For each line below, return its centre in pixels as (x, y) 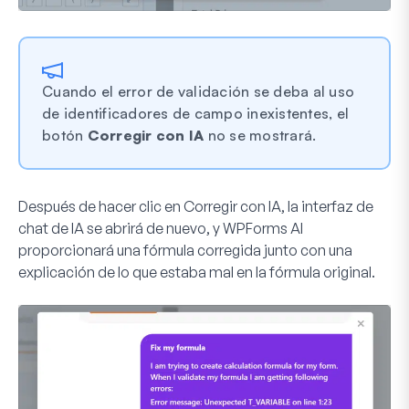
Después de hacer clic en (101, 206)
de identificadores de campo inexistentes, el (195, 113)
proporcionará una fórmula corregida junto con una (185, 250)
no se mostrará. (260, 135)
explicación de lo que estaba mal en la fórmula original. (197, 272)
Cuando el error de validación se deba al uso (198, 91)
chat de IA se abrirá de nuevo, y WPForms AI (161, 228)
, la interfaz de (327, 206)
